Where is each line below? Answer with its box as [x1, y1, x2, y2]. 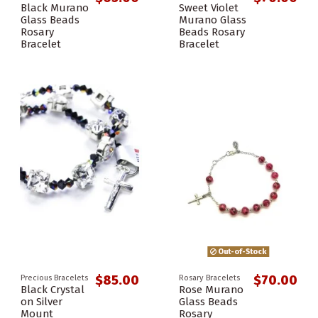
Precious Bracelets [21, 273, 88, 283]
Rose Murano [179, 283, 243, 297]
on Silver [21, 295, 62, 309]
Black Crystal [21, 283, 84, 297]
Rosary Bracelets [179, 273, 240, 283]
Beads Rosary [179, 25, 245, 38]
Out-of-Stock [216, 246, 266, 256]
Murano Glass [179, 13, 246, 26]
